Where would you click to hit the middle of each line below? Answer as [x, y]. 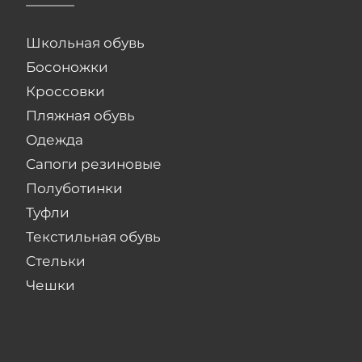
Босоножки [67, 67]
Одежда [55, 139]
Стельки [56, 261]
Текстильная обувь [94, 236]
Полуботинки [75, 188]
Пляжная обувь [81, 115]
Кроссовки [66, 91]
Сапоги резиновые [94, 164]
